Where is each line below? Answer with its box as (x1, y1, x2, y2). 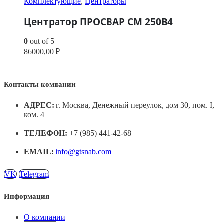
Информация (4, 192, 49, 201)
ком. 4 (24, 111, 44, 119)
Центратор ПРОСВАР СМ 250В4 (24, 15, 173, 28)
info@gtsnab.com (55, 147, 111, 156)
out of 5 (28, 37, 54, 46)
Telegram (19, 170, 49, 179)
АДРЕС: (24, 101, 54, 110)
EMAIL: (24, 147, 54, 156)
